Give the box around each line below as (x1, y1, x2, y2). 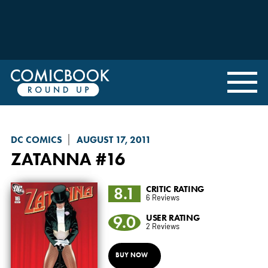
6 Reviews (145, 191, 179, 202)
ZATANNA (10, 148, 92, 169)
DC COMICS (10, 133, 62, 145)
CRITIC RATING (145, 182, 205, 194)
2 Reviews (145, 220, 179, 231)
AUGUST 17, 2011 (76, 133, 151, 145)
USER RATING (145, 211, 200, 223)
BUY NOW (115, 250, 148, 259)
